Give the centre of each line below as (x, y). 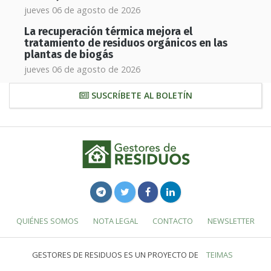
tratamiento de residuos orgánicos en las (126, 43)
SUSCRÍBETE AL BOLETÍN (140, 95)
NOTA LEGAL (116, 220)
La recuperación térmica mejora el (108, 31)
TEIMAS (220, 254)
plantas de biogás (69, 54)
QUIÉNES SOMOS (47, 220)
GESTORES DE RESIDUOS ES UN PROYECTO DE (116, 254)
